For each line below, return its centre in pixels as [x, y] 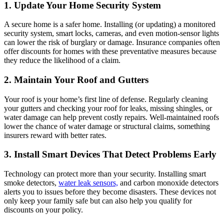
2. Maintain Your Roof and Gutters [76, 80]
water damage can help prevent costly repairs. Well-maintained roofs [111, 117]
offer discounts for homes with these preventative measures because [110, 51]
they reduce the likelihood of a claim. [62, 60]
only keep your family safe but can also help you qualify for [98, 201]
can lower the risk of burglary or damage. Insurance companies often [112, 42]
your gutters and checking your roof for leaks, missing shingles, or [108, 108]
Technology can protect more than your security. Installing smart [105, 174]
